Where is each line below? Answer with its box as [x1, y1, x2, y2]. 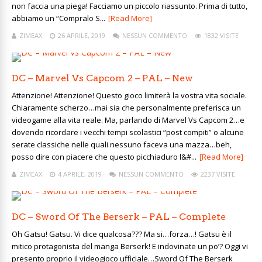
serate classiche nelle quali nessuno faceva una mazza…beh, [12, 139, 232, 150]
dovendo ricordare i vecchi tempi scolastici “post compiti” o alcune [12, 127, 244, 137]
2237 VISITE [201, 170, 235, 178]
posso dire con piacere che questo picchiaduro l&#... [12, 151, 196, 162]
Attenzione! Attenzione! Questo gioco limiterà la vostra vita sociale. [12, 90, 247, 101]
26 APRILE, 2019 [58, 31, 105, 40]
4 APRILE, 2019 [58, 170, 102, 178]
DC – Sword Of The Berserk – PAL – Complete [12, 211, 226, 222]
